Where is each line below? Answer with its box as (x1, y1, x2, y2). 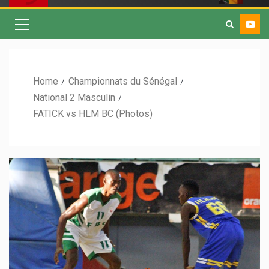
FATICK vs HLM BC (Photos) (33, 108, 153, 120)
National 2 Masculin (33, 92, 115, 104)
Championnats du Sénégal (68, 76, 177, 88)
